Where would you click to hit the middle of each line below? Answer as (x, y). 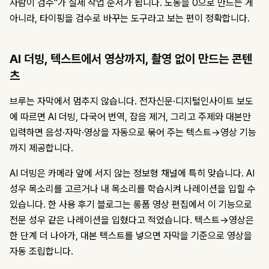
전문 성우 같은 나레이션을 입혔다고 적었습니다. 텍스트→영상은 (132, 220)
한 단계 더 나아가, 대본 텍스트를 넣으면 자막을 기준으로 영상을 (131, 236)
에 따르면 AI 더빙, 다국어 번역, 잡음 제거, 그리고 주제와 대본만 (130, 117)
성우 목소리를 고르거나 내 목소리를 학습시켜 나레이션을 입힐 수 (133, 189)
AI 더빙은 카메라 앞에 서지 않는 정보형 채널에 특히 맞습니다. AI (132, 174)
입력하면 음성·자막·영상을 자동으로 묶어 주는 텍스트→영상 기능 (133, 133)
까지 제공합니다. (41, 148)
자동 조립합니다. (41, 252)
